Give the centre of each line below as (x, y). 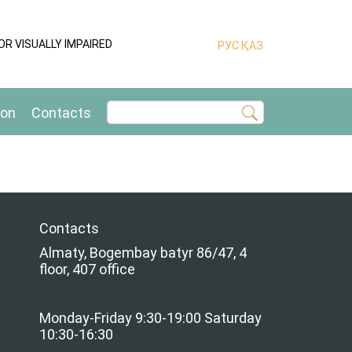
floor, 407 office (87, 269)
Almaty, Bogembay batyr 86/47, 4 (143, 252)
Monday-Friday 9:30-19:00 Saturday (150, 317)
